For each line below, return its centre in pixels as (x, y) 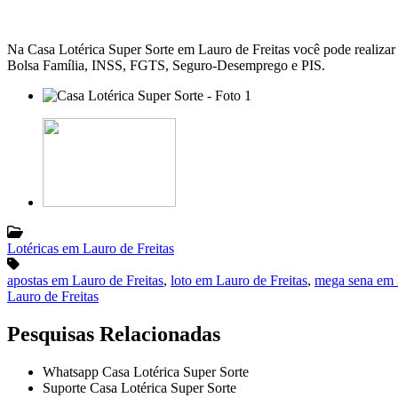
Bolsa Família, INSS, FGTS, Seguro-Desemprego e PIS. (166, 65)
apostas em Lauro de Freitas (85, 280)
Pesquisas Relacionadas (114, 334)
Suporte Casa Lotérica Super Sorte (139, 387)
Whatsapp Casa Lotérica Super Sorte (146, 371)
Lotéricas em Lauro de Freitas (91, 248)
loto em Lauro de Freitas (239, 280)
